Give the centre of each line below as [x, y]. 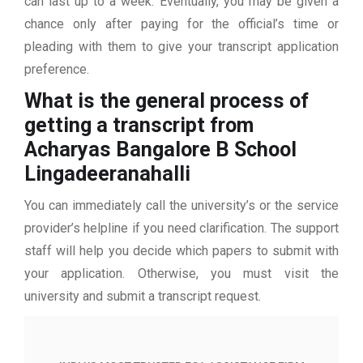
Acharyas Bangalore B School [160, 150]
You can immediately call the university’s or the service [181, 206]
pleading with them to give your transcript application [181, 47]
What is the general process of [167, 101]
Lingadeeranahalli [107, 174]
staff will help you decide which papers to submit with [181, 251]
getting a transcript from [139, 126]
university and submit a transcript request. [143, 297]
